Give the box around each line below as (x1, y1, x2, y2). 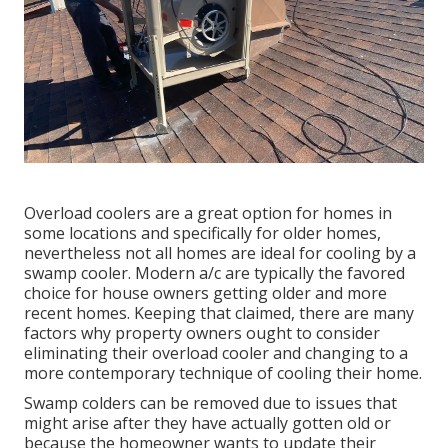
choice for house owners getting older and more (24, 282, 387, 305)
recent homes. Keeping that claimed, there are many (24, 302, 414, 325)
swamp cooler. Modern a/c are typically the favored (24, 262, 405, 285)
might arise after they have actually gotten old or (24, 412, 391, 435)
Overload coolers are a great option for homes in (24, 202, 392, 225)
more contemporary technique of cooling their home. (24, 362, 422, 385)
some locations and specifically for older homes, (24, 222, 381, 245)
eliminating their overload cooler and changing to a (24, 342, 408, 365)
